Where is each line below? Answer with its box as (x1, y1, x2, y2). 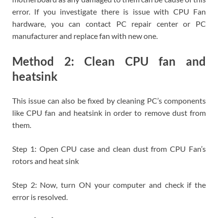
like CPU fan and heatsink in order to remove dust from (12, 108, 206, 117)
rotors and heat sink (12, 156, 79, 165)
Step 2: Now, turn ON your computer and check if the (12, 180, 206, 189)
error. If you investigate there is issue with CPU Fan (12, 6, 206, 16)
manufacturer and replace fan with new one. (12, 31, 158, 40)
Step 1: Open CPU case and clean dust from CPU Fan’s (12, 144, 206, 153)
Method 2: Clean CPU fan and (12, 54, 206, 68)
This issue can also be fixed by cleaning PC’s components (12, 95, 206, 105)
